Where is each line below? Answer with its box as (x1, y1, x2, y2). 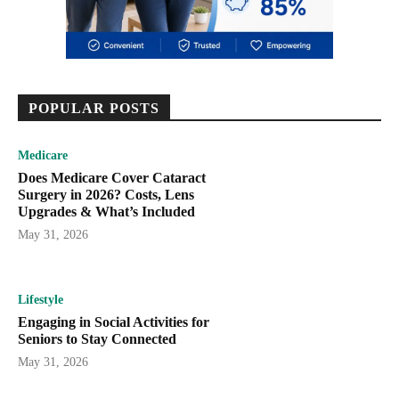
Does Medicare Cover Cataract (18, 169, 206, 185)
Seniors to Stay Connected (18, 331, 176, 347)
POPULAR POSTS (28, 100, 159, 116)
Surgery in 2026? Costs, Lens (18, 186, 194, 202)
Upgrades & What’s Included (18, 203, 195, 219)
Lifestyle (18, 293, 63, 307)
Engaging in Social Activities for (18, 314, 209, 330)
